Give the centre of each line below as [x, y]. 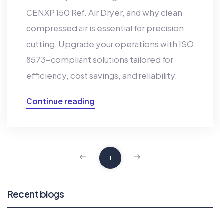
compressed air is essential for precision [105, 28]
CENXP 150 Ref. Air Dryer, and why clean [104, 13]
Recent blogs [36, 194]
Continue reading [60, 101]
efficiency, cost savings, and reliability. [101, 75]
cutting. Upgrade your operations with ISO [110, 44]
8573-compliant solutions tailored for [99, 60]
